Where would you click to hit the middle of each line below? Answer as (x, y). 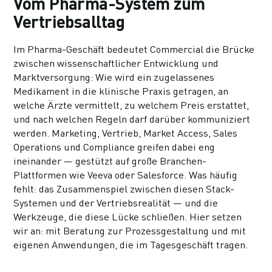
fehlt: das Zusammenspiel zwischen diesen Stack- (124, 189)
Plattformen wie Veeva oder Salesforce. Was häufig (126, 175)
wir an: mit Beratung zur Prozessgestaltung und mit (130, 230)
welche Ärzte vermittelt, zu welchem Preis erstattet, (131, 105)
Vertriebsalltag (69, 21)
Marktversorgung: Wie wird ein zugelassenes (114, 77)
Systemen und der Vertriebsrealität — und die (116, 202)
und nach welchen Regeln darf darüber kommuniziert (132, 119)
